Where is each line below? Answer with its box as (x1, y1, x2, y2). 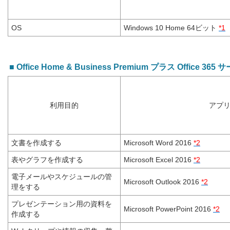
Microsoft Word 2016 (124, 139, 194, 147)
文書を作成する (11, 139, 62, 147)
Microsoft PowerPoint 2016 (124, 205, 213, 213)
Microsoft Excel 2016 (124, 156, 194, 164)
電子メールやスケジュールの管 (11, 172, 112, 181)
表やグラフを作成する (11, 156, 83, 164)
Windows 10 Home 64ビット (124, 24, 219, 32)
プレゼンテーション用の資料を (11, 200, 112, 208)
